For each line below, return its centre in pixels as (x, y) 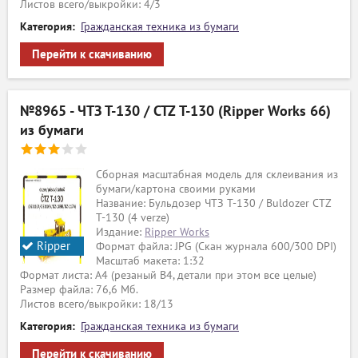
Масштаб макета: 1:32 (150, 261)
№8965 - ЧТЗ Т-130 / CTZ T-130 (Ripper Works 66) (175, 111)
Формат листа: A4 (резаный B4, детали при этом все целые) (168, 275)
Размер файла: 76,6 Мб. (79, 290)
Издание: (120, 232)
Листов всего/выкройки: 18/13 (97, 304)
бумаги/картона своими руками (176, 189)
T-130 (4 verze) (133, 218)
